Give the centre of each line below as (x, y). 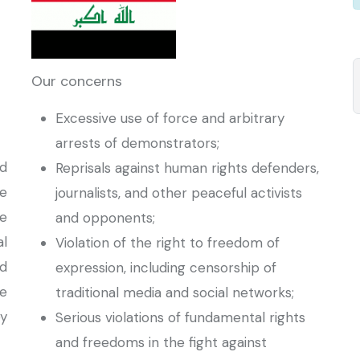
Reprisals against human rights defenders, (187, 168)
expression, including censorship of (166, 268)
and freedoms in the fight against (161, 342)
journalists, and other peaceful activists (179, 193)
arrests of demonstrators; (137, 143)
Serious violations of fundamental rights (180, 317)
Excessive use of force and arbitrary (170, 118)
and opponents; (105, 218)
